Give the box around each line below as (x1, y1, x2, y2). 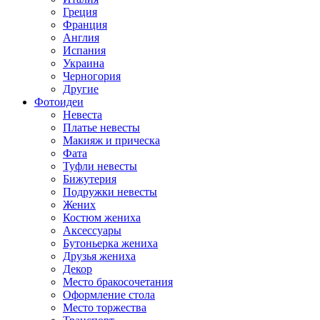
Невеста (63, 109, 102, 121)
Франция (63, 19, 107, 31)
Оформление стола (63, 289, 155, 301)
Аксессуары (63, 224, 121, 236)
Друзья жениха (63, 250, 136, 262)
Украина (63, 57, 104, 69)
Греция (63, 6, 97, 18)
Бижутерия (63, 173, 116, 185)
